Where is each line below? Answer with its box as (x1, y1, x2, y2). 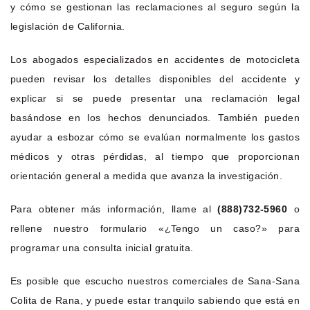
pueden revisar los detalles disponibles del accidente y (10, 73, 300, 84)
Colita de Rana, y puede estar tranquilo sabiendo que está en (10, 294, 300, 306)
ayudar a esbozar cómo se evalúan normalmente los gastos (10, 131, 300, 143)
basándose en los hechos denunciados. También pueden (10, 111, 300, 123)
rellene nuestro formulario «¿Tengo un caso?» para (10, 222, 300, 234)
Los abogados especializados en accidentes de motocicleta (10, 53, 300, 65)
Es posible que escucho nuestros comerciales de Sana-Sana (10, 275, 300, 286)
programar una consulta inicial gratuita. (10, 241, 194, 253)
